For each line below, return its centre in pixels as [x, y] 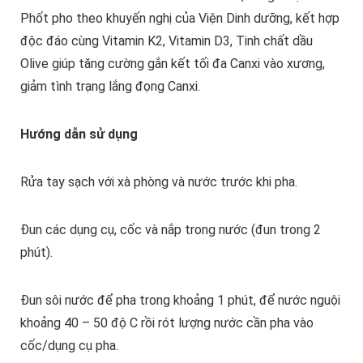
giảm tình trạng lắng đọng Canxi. [110, 87]
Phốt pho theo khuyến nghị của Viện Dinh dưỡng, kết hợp [179, 19]
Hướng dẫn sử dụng [79, 135]
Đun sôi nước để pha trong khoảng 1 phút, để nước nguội [180, 301]
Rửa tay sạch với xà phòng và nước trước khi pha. [158, 182]
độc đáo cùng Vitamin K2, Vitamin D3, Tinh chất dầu [166, 41]
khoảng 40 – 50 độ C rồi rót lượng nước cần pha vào [167, 323]
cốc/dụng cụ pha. [69, 346]
